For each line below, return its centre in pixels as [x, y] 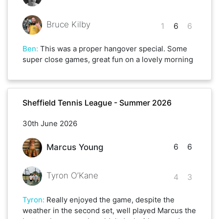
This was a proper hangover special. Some [114, 48]
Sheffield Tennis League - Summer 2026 [97, 102]
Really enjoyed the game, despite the [110, 199]
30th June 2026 [50, 123]
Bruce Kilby [68, 25]
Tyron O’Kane [72, 176]
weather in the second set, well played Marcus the [109, 210]
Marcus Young [75, 147]
